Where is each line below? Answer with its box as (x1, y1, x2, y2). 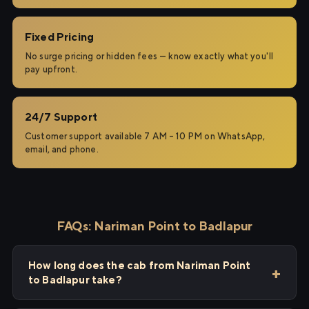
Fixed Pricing (25, 30, 94, 43)
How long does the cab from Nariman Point (28, 259, 251, 271)
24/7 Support (25, 110, 97, 123)
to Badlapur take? (28, 274, 122, 286)
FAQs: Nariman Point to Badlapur (56, 219, 253, 233)
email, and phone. (25, 144, 99, 154)
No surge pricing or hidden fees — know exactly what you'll (25, 51, 274, 61)
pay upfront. (25, 64, 77, 74)
